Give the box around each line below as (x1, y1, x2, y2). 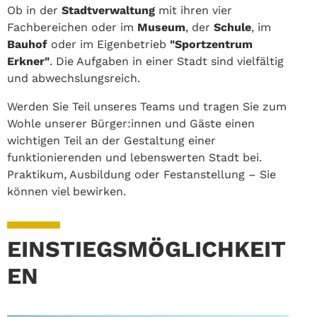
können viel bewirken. (7, 184, 126, 198)
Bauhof (7, 37, 47, 51)
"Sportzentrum (170, 37, 253, 51)
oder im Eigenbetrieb (47, 37, 170, 51)
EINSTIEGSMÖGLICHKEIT (7, 235, 286, 263)
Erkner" (7, 54, 50, 68)
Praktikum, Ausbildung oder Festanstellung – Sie (7, 167, 276, 181)
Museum (137, 20, 185, 34)
